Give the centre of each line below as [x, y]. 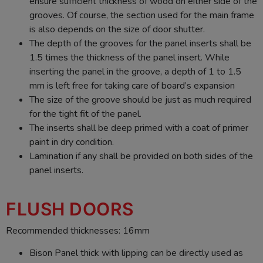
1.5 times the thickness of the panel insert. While [129, 57]
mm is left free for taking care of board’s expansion [132, 85]
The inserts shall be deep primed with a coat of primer [139, 128]
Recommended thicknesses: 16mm [78, 230]
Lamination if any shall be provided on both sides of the [141, 156]
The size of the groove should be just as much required [140, 100]
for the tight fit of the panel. [85, 114]
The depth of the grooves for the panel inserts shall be [140, 43]
